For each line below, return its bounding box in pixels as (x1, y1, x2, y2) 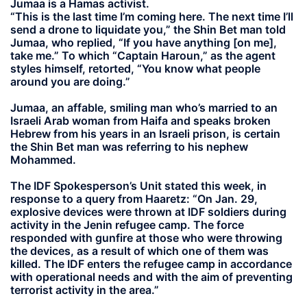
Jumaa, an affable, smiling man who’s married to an (10, 100, 278, 114)
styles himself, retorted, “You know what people (10, 61, 260, 75)
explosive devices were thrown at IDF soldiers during (10, 205, 286, 219)
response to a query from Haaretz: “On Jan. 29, (10, 192, 258, 206)
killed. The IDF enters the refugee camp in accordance (10, 257, 292, 271)
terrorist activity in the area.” (10, 283, 159, 297)
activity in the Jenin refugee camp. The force (10, 218, 244, 232)
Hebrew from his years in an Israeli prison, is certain (10, 126, 280, 140)
